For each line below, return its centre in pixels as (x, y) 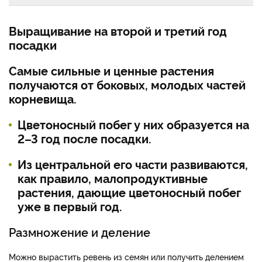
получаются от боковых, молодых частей (127, 85)
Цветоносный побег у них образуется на (133, 124)
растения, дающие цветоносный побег (129, 192)
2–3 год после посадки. (85, 138)
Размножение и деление (80, 232)
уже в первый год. (70, 206)
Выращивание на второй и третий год (118, 31)
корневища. (43, 99)
